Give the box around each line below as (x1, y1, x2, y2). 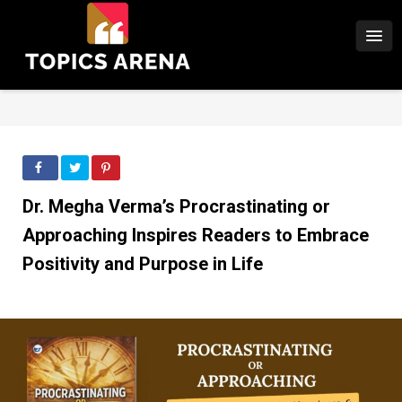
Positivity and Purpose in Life (22, 253, 263, 275)
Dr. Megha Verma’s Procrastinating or (22, 196, 330, 217)
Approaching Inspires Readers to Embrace (22, 224, 369, 246)
